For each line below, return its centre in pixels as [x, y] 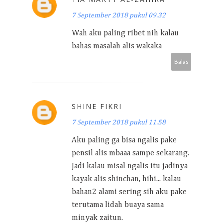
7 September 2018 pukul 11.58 [119, 122]
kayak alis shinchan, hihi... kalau [126, 179]
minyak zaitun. [97, 218]
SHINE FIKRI [97, 106]
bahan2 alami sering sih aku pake [129, 192]
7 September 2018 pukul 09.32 [119, 15]
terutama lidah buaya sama [118, 205]
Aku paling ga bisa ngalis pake [124, 140]
